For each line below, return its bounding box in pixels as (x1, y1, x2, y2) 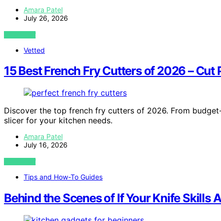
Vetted (24, 45, 45, 54)
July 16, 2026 (24, 141, 68, 149)
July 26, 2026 (24, 13, 68, 22)
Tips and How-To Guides (24, 173, 103, 182)
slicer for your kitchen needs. (4, 115, 112, 126)
